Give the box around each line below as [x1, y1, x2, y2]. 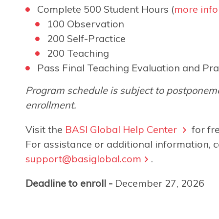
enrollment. [25, 98, 76, 111]
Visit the [25, 123, 65, 135]
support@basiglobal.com [25, 152, 141, 165]
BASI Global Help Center [65, 123, 179, 135]
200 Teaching [47, 46, 109, 59]
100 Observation [47, 17, 124, 30]
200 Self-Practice [47, 32, 126, 44]
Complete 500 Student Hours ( [37, 2, 174, 15]
